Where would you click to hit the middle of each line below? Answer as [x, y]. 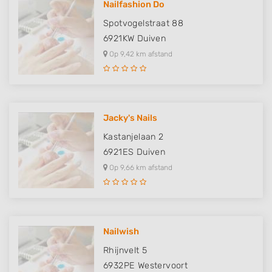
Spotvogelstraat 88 [144, 23]
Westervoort [163, 266]
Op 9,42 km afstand [140, 54]
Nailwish [121, 232]
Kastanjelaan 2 [134, 137]
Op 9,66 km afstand [140, 168]
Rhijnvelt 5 [125, 250]
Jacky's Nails [130, 118]
